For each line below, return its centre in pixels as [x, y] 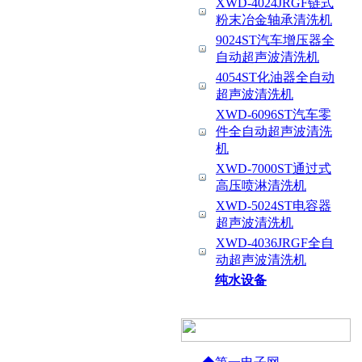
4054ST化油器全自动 [275, 77]
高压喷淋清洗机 [261, 185]
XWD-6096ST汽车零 [274, 114]
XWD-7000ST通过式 [274, 168]
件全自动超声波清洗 [274, 131]
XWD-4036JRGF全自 [275, 243]
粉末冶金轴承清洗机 [274, 20]
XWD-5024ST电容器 [274, 206]
